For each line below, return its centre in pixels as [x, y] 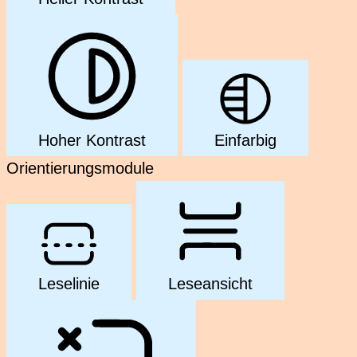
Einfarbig [245, 140]
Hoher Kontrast [92, 140]
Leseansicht [210, 283]
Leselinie [69, 283]
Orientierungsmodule [80, 168]
